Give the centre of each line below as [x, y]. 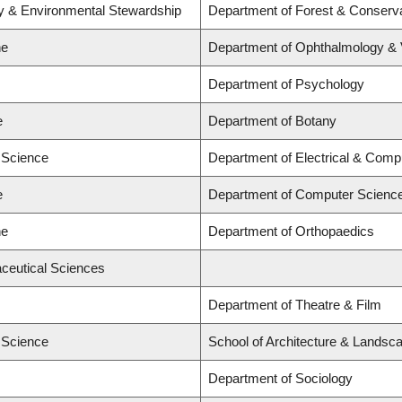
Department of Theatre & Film [295, 305]
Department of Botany [272, 121]
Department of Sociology [280, 379]
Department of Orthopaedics [291, 232]
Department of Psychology [286, 84]
